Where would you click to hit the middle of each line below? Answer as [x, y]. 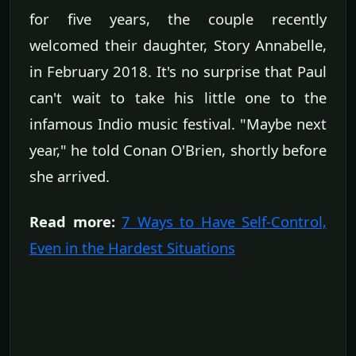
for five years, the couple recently [178, 18]
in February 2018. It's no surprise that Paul [178, 71]
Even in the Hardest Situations [132, 247]
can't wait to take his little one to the [178, 97]
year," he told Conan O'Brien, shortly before [178, 149]
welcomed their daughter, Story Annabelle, [178, 44]
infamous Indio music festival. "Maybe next [178, 123]
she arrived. [70, 176]
